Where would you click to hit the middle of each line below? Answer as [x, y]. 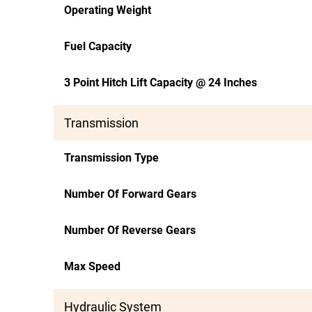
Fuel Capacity [98, 46]
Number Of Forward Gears [130, 194]
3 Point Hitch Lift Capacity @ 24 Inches [161, 83]
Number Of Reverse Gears [130, 230]
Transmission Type [111, 158]
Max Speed [92, 266]
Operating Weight [108, 10]
